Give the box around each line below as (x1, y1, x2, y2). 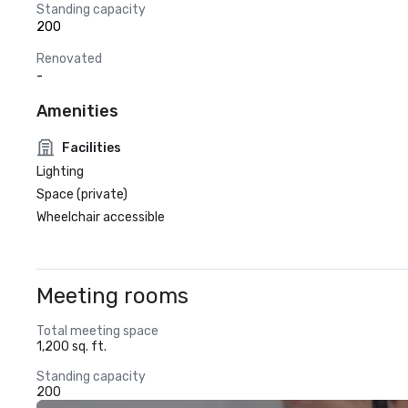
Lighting (36, 164, 84, 179)
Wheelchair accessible (36, 209, 165, 225)
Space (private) (36, 187, 127, 202)
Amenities (36, 101, 118, 121)
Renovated (36, 51, 102, 66)
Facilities (62, 139, 121, 156)
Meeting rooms (36, 283, 189, 309)
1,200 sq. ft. (36, 339, 107, 354)
